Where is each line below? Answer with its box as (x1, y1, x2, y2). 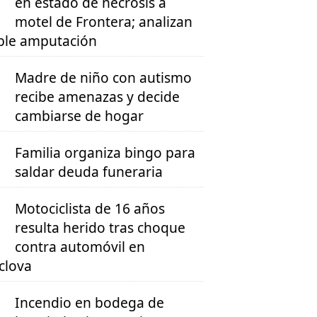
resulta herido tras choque (15, 218, 186, 238)
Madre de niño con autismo (15, 68, 192, 88)
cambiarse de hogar (15, 106, 144, 126)
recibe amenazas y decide (15, 87, 180, 107)
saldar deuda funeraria (15, 162, 163, 182)
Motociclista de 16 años (15, 199, 166, 219)
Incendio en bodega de (15, 293, 165, 313)
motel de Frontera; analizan (15, 12, 193, 32)
